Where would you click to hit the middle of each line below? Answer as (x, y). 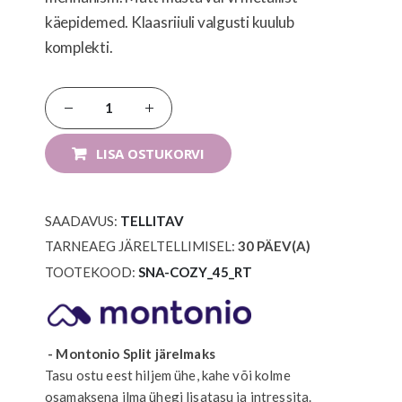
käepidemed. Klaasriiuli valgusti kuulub (170, 22)
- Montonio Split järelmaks (130, 354)
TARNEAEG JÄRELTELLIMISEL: (140, 246)
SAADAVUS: (81, 220)
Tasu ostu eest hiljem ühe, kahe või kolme (168, 376)
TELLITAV (152, 220)
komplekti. (79, 48)
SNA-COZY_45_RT (195, 271)
